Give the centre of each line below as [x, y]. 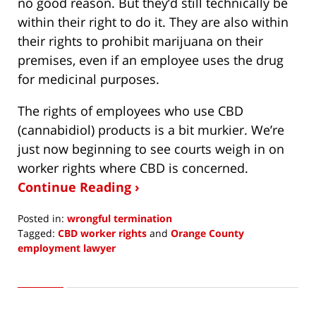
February [38, 276]
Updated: [39, 262]
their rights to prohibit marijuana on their [140, 41]
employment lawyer [67, 248]
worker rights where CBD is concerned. [133, 168]
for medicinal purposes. [89, 79]
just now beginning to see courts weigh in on [151, 148]
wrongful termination [120, 218]
